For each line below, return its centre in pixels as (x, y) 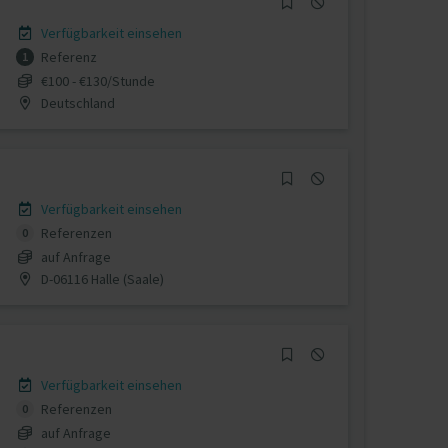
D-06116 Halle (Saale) (100, 278)
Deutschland (76, 102)
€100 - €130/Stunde (97, 80)
